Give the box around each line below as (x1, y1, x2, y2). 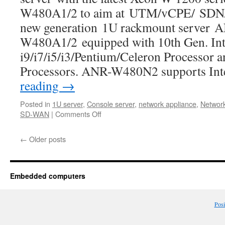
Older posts (27, 134, 66, 144)
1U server (52, 98, 83, 109)
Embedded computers (10, 171, 85, 181)
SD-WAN (20, 108, 49, 119)
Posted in (20, 98, 50, 109)
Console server (87, 98, 135, 109)
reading (20, 77, 62, 94)
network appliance (139, 98, 196, 109)
